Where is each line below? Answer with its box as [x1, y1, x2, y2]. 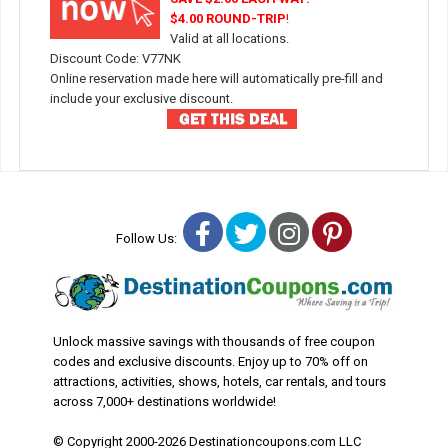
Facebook [210, 217, 318, 247]
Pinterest [340, 217, 441, 247]
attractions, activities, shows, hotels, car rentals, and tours [52, 373, 386, 389]
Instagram [299, 217, 411, 247]
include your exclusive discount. [49, 90, 233, 106]
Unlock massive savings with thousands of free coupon [52, 333, 375, 349]
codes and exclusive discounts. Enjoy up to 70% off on [52, 353, 368, 369]
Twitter [257, 217, 335, 247]
